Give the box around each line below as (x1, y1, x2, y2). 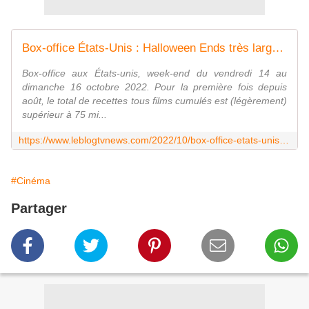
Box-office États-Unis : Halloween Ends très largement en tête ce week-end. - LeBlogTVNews (272, 41, 283, 55)
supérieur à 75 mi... (22, 109, 107, 121)
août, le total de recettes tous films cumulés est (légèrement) (22, 95, 287, 107)
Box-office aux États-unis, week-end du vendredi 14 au (22, 68, 287, 79)
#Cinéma (11, 175, 50, 187)
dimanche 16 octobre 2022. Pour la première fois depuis (22, 81, 287, 93)
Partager (11, 201, 67, 217)
